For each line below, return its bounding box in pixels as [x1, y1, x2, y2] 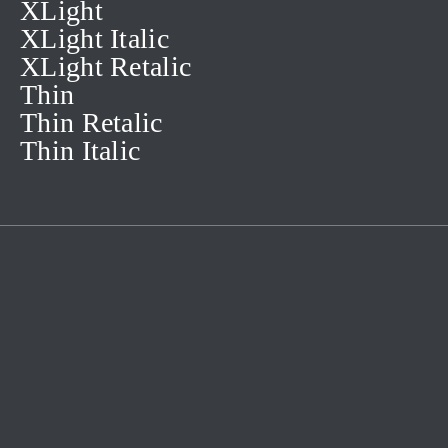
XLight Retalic [20, 51, 192, 82]
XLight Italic [20, 23, 169, 54]
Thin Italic [20, 135, 141, 166]
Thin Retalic [20, 107, 163, 138]
